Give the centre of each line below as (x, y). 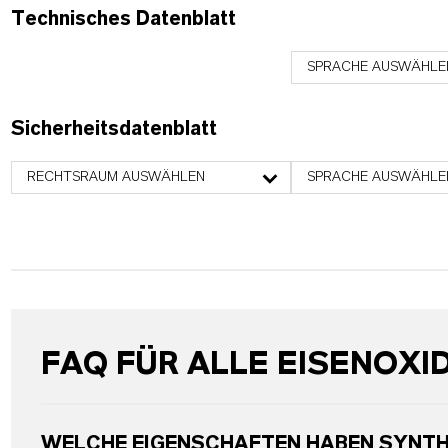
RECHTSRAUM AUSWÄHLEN (115, 177)
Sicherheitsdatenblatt (113, 129)
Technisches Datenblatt (123, 19)
